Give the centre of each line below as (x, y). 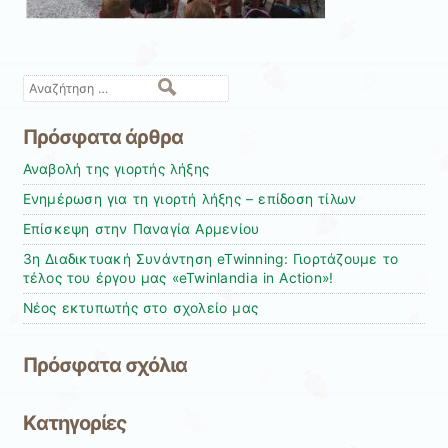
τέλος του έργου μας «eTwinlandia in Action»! (178, 277)
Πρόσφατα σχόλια (105, 364)
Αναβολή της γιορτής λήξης (116, 168)
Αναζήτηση (56, 86)
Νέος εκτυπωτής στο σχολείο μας (140, 307)
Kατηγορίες (74, 423)
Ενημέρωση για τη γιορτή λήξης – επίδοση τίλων (189, 198)
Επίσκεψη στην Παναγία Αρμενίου (141, 228)
